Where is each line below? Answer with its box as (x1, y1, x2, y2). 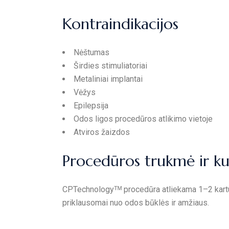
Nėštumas (74, 48, 109, 57)
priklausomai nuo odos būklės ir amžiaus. (62, 198, 209, 208)
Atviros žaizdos (74, 127, 130, 137)
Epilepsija (74, 101, 108, 110)
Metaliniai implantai (74, 74, 143, 84)
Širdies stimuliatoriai (74, 61, 147, 71)
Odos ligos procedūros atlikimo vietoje (74, 114, 213, 124)
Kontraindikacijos (62, 14, 178, 33)
